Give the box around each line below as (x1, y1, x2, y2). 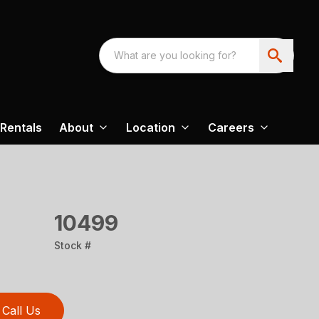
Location (126, 120, 175, 135)
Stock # (54, 239, 91, 251)
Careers (208, 120, 254, 135)
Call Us (2, 303, 41, 318)
